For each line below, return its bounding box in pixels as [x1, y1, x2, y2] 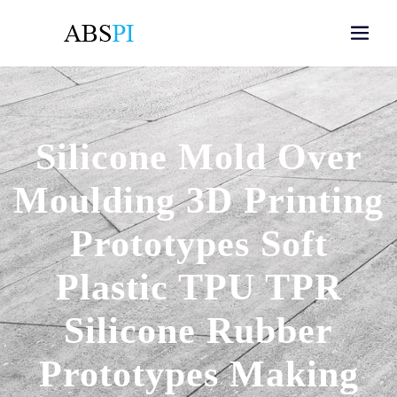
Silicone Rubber [64, 309, 333, 351]
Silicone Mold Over [35, 136, 362, 177]
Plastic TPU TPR [55, 266, 342, 307]
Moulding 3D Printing [13, 179, 384, 221]
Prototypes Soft [69, 222, 328, 264]
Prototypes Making [38, 353, 359, 394]
